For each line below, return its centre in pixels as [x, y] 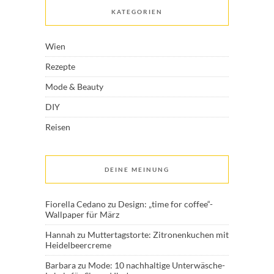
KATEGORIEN [137, 12]
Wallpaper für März [82, 215]
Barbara [61, 265]
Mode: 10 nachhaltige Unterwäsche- [157, 265]
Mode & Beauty [74, 87]
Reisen [58, 127]
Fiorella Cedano [76, 204]
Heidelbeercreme [78, 245]
